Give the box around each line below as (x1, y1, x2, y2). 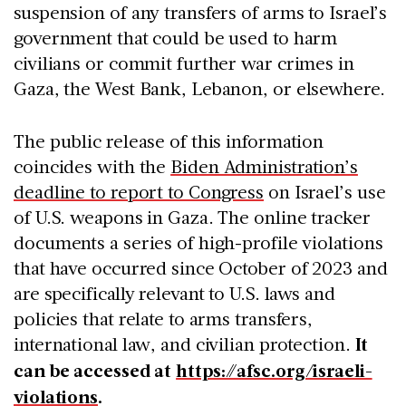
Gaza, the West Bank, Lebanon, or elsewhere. (14, 75, 385, 100)
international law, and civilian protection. (14, 331, 355, 355)
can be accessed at (14, 357, 177, 382)
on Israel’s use (264, 179, 386, 203)
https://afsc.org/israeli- (176, 357, 372, 382)
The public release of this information (14, 128, 324, 152)
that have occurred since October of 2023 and (14, 255, 388, 279)
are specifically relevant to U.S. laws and (14, 280, 335, 304)
